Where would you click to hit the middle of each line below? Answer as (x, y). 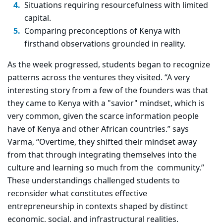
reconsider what (39, 194)
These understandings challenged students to (94, 181)
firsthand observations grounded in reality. (105, 44)
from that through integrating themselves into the (102, 155)
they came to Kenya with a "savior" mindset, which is (106, 104)
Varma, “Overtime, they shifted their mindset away (102, 142)
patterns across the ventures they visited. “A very (99, 78)
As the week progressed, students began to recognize (109, 65)
